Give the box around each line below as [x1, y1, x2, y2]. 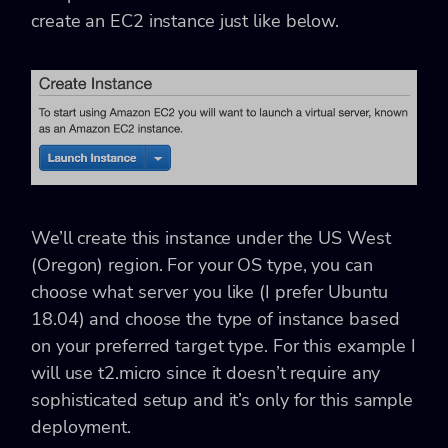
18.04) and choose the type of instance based [31, 306, 400, 331]
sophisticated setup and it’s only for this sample [31, 387, 414, 412]
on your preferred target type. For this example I [31, 333, 417, 358]
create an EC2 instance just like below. [31, 9, 340, 34]
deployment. [31, 414, 131, 439]
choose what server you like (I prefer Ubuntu [31, 279, 388, 304]
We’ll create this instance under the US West [31, 225, 391, 250]
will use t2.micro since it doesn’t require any [31, 360, 381, 385]
